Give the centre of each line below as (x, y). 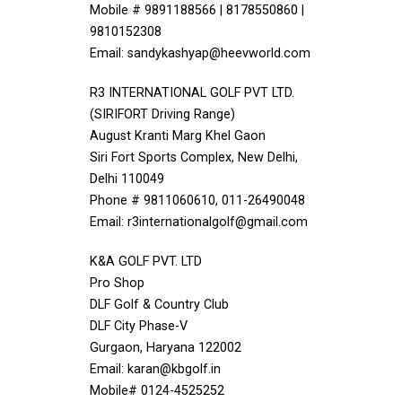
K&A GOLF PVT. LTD (146, 262)
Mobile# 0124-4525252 (157, 391)
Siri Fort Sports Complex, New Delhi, (194, 157)
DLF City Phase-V (139, 326)
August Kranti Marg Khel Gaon (178, 136)
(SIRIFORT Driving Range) (162, 114)
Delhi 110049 (127, 179)
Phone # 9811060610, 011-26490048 (197, 201)
